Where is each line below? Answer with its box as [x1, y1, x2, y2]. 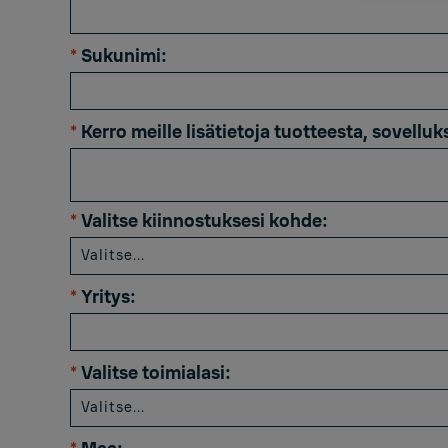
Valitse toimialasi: [81, 361, 231, 385]
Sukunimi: [81, 44, 167, 68]
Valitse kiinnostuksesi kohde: [81, 209, 328, 233]
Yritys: [81, 285, 136, 309]
